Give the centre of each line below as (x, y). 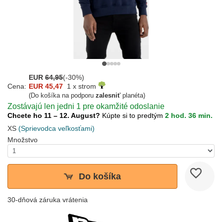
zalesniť (108, 96)
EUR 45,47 (46, 86)
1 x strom (81, 86)
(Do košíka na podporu (62, 96)
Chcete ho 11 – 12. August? (55, 116)
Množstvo (23, 140)
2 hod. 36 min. (189, 116)
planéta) (133, 96)
